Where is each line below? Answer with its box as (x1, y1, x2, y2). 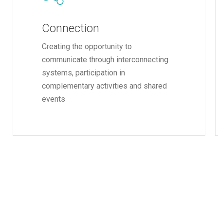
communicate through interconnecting (42, 54, 169, 64)
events (42, 94, 66, 104)
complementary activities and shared (42, 81, 167, 91)
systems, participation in (42, 68, 126, 77)
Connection (42, 21, 100, 35)
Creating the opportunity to (42, 41, 132, 51)
